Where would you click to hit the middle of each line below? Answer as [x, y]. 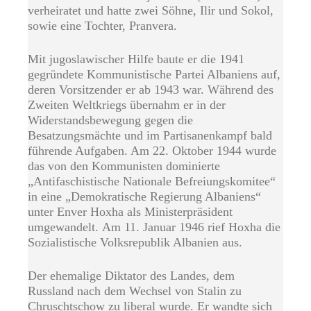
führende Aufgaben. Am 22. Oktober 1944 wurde [152, 151]
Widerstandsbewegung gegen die [110, 120]
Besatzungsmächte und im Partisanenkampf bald [150, 136]
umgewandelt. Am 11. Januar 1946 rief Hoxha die [154, 227]
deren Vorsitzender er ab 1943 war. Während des [151, 90]
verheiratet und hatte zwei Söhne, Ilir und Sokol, [151, 11]
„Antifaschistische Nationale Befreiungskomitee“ [152, 182]
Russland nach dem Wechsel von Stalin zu [135, 291]
